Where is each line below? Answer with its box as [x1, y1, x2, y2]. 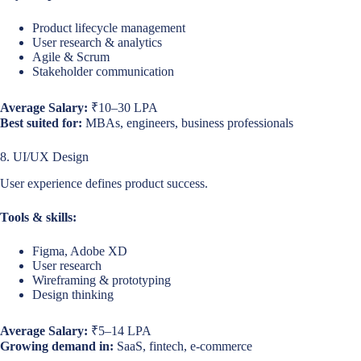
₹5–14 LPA [88, 323, 151, 338]
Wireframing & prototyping [32, 272, 171, 287]
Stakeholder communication [32, 64, 174, 79]
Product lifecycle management [32, 21, 185, 35]
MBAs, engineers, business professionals [82, 116, 293, 131]
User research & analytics [32, 35, 162, 50]
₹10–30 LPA [88, 101, 158, 115]
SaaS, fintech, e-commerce [114, 338, 252, 353]
